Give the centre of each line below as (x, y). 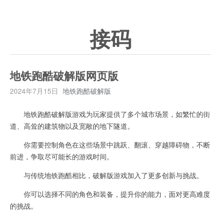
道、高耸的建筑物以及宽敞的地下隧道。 (72, 126)
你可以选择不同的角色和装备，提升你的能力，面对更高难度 (110, 194)
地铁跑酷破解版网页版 (64, 76)
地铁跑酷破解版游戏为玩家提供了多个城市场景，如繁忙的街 (110, 114)
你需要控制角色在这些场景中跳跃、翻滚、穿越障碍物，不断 (110, 145)
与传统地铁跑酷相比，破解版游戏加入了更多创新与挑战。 (107, 175)
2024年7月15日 (34, 91)
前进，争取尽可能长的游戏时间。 (62, 156)
